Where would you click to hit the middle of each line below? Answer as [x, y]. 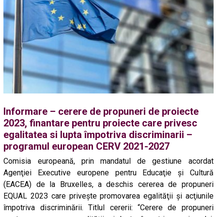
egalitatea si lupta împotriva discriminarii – [98, 135]
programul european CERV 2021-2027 [87, 147]
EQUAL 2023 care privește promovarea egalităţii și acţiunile [108, 196]
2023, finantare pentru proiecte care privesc [101, 123]
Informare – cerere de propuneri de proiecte [101, 112]
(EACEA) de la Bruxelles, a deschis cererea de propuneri [108, 185]
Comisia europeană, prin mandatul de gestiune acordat [108, 161]
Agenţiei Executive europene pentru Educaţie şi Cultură [108, 173]
